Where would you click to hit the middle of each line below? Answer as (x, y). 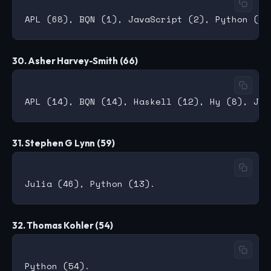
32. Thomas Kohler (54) (63, 226)
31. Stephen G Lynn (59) (64, 143)
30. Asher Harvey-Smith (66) (75, 61)
